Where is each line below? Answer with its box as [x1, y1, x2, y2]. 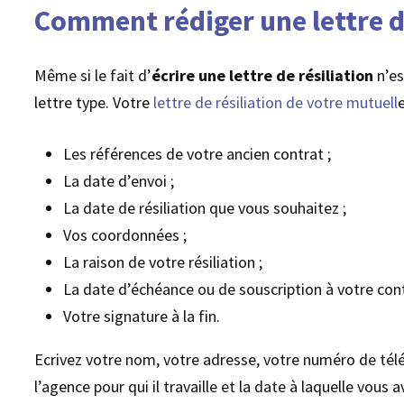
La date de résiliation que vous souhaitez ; [63, 197, 347, 218]
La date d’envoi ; [63, 170, 175, 191]
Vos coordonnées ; [63, 224, 188, 245]
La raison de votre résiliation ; [63, 251, 263, 272]
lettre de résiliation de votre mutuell [153, 91, 399, 113]
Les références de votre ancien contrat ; [63, 142, 332, 164]
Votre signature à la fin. [63, 305, 221, 326]
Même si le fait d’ [34, 64, 152, 86]
